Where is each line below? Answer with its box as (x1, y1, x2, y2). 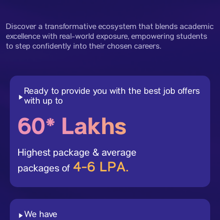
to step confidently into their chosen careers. (6, 42, 161, 52)
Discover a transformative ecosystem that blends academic (6, 23, 214, 32)
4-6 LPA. (73, 159, 129, 176)
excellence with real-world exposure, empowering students (6, 32, 207, 42)
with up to (24, 96, 63, 108)
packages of (18, 164, 73, 176)
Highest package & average (18, 148, 137, 160)
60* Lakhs (18, 113, 127, 142)
